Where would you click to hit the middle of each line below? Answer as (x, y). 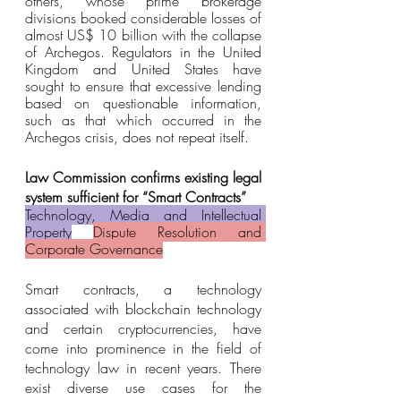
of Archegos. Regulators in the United (143, 52)
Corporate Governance (94, 249)
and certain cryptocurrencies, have (143, 328)
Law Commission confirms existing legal (143, 177)
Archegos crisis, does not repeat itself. (137, 137)
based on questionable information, (143, 103)
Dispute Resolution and (177, 232)
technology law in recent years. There (143, 368)
